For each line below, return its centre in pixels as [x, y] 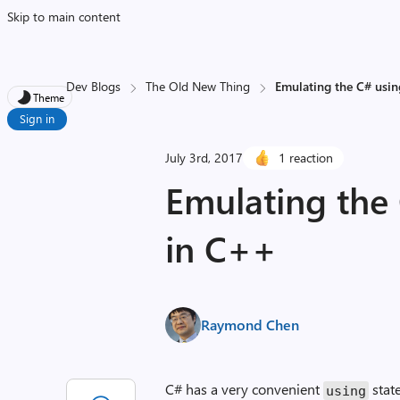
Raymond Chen [250, 325]
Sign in [37, 118]
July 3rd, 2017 [204, 158]
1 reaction [306, 158]
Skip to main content [64, 17]
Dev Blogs [94, 86]
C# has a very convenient [245, 389]
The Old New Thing [198, 86]
